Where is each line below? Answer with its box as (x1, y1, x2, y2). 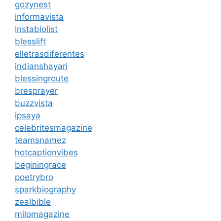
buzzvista (15, 98, 53, 108)
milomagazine (15, 209, 70, 219)
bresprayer (15, 85, 58, 96)
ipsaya (15, 110, 40, 120)
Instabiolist (15, 24, 58, 34)
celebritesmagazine (15, 122, 92, 133)
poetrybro (15, 172, 53, 182)
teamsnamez (15, 135, 66, 145)
